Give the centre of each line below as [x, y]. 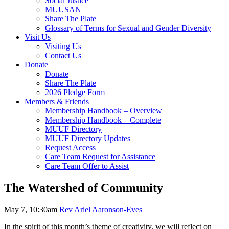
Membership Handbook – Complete [103, 120]
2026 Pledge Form [75, 92]
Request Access [70, 147]
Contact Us [63, 55]
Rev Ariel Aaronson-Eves [101, 209]
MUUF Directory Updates [88, 138]
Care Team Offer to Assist [87, 166]
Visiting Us [63, 46]
